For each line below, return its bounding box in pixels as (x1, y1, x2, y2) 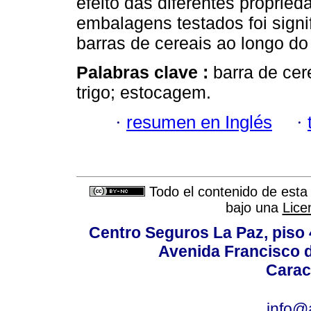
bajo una (225, 200, 283, 216)
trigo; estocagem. (76, 83, 211, 103)
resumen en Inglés (126, 112, 272, 132)
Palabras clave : (76, 62, 213, 83)
